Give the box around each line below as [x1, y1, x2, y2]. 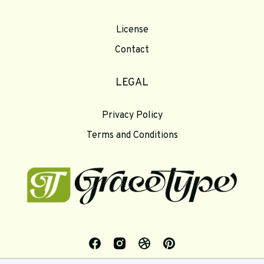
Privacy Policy [101, 109, 163, 121]
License [115, 24, 148, 36]
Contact [115, 44, 149, 56]
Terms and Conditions [86, 129, 178, 141]
